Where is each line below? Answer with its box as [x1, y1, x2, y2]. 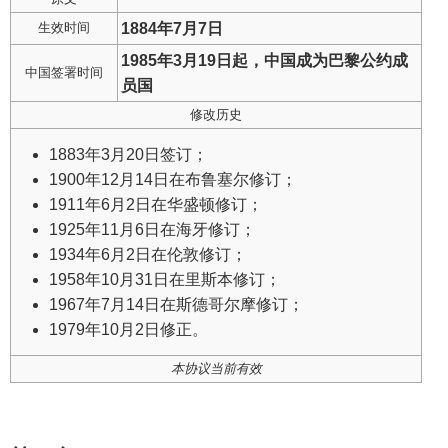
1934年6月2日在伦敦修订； [49, 245, 248, 263]
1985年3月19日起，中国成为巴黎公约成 [121, 51, 409, 69]
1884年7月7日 [121, 19, 224, 37]
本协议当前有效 [170, 360, 262, 376]
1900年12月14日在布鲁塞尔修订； [49, 170, 298, 188]
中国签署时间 [25, 64, 103, 80]
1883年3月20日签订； [49, 145, 209, 163]
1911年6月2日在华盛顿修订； [49, 195, 264, 213]
